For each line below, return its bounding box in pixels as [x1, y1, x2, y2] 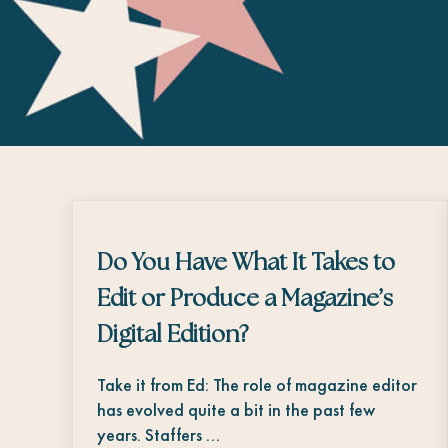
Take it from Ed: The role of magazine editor [97, 372, 417, 396]
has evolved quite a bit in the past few [97, 397, 375, 421]
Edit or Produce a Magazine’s [97, 286, 393, 311]
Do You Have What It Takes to [97, 250, 395, 275]
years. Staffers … [97, 422, 220, 446]
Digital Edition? [97, 322, 248, 347]
